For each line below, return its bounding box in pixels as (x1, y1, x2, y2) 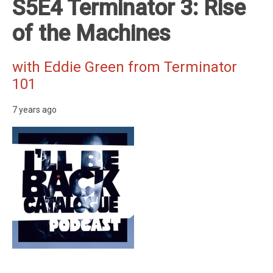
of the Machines (12, 20, 171, 46)
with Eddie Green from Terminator (12, 58, 237, 76)
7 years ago (12, 104, 57, 115)
